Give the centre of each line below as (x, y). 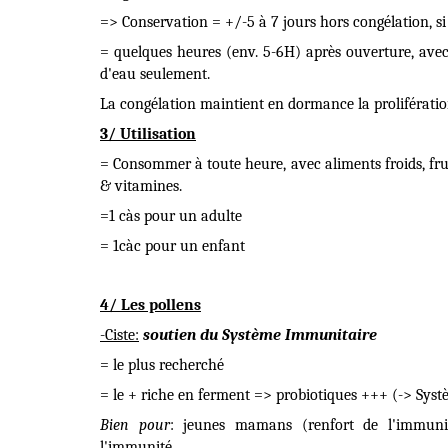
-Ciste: (119, 335)
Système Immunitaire (299, 335)
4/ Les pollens (150, 305)
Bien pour (135, 425)
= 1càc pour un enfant (172, 246)
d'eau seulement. (155, 74)
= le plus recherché (162, 365)
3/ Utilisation (148, 134)
